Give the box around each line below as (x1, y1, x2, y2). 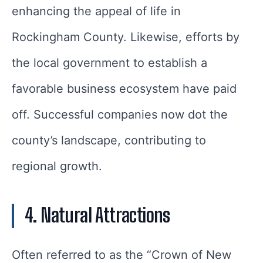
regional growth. (12, 159, 106, 174)
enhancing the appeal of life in (12, 4, 181, 19)
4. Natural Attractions (25, 204, 170, 227)
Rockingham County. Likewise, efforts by (12, 30, 240, 45)
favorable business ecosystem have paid (12, 82, 237, 96)
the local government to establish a (12, 56, 207, 70)
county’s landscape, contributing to (12, 133, 206, 148)
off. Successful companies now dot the (12, 107, 228, 122)
